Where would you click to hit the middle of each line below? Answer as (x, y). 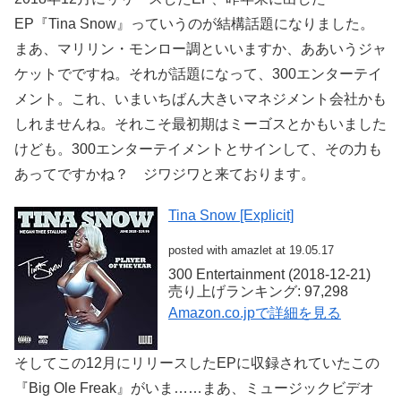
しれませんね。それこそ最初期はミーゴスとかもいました (200, 124)
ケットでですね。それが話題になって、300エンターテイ (198, 73)
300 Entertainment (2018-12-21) (269, 275)
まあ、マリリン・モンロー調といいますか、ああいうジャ (200, 48)
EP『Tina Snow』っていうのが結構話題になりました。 (194, 23)
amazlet (252, 251)
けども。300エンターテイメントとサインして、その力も (198, 149)
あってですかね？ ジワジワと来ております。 (165, 174)
